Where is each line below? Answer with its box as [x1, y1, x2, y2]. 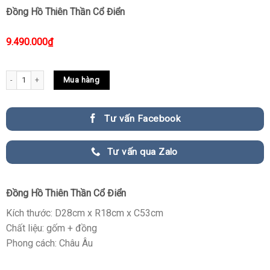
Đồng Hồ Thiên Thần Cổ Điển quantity [5, 71, 128, 80]
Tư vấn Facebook [104, 113, 181, 125]
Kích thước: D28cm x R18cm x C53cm [5, 207, 163, 219]
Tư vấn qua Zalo [107, 146, 178, 157]
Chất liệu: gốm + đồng [5, 222, 97, 234]
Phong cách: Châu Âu [5, 237, 93, 249]
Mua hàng [63, 75, 100, 84]
